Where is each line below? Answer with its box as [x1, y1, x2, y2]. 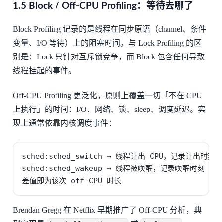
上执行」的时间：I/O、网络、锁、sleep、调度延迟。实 [12, 105, 206, 114]
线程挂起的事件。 [12, 66, 76, 75]
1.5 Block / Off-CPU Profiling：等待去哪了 [12, 1, 193, 11]
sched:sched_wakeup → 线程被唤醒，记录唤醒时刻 [22, 164, 205, 173]
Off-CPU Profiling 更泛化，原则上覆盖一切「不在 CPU [12, 91, 202, 100]
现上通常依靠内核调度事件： [12, 119, 116, 128]
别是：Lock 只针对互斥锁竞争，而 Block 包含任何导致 [12, 52, 205, 61]
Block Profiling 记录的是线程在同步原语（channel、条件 [12, 24, 206, 33]
